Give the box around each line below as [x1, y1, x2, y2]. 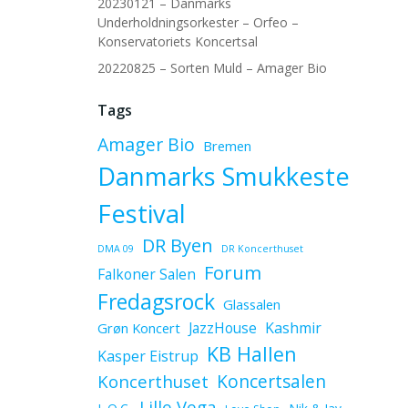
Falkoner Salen [97, 264, 196, 284]
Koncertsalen [216, 370, 326, 393]
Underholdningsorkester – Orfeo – [97, 14, 299, 31]
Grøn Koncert [97, 319, 180, 337]
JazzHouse [188, 318, 257, 338]
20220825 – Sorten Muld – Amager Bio [97, 59, 327, 76]
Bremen [202, 137, 251, 155]
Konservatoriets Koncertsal [97, 33, 258, 50]
